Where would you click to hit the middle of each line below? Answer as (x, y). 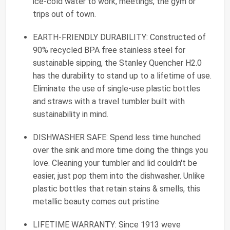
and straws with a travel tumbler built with (109, 101)
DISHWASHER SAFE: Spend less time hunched (117, 137)
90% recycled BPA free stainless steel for (109, 50)
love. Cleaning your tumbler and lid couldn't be (115, 163)
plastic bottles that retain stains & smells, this (117, 188)
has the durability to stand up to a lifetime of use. (122, 75)
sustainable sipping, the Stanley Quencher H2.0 (117, 63)
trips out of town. (64, 14)
